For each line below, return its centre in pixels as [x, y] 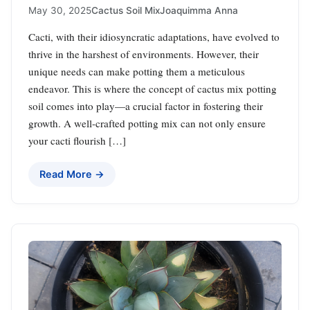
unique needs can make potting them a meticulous [137, 71]
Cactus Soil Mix [126, 10]
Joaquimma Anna [199, 10]
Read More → [72, 174]
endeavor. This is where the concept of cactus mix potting [153, 88]
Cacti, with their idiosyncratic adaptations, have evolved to [154, 36]
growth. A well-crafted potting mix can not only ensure [147, 123]
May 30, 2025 [60, 10]
